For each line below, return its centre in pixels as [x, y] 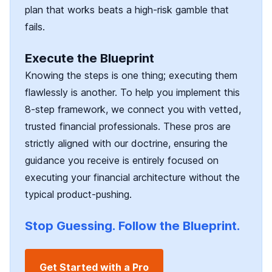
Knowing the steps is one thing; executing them [131, 76]
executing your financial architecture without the [132, 178]
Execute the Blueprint [90, 59]
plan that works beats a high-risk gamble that [127, 10]
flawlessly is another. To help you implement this [132, 93]
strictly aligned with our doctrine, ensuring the [126, 144]
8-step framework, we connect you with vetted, [133, 110]
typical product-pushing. [78, 195]
